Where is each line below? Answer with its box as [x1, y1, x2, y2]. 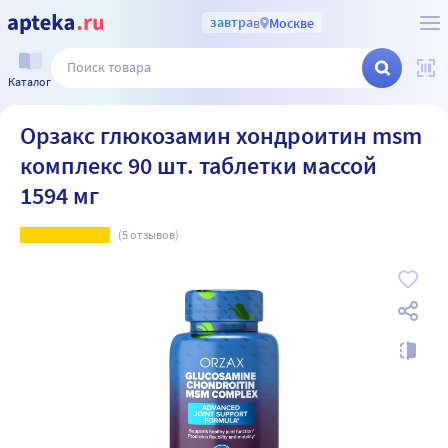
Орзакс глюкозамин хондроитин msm [20, 120, 422, 151]
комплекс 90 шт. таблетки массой [20, 150, 377, 181]
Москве [268, 13, 314, 32]
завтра [209, 13, 253, 31]
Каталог [8, 73, 51, 89]
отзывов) [128, 227, 179, 242]
